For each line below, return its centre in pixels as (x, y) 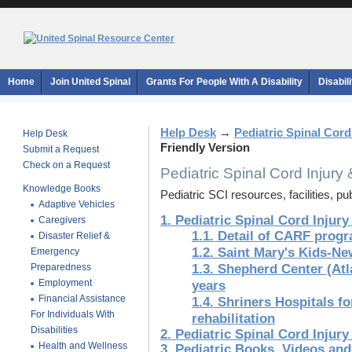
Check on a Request (66, 165)
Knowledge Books (62, 189)
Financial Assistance (82, 299)
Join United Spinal (90, 82)
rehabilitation (233, 319)
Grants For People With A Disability (224, 82)
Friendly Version (205, 148)
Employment (65, 283)
